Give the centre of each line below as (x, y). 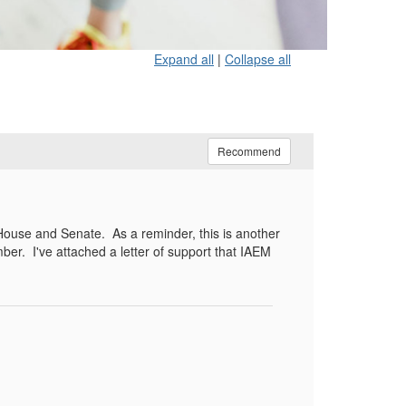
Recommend (249, 151)
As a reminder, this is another (196, 233)
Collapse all (258, 59)
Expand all (184, 59)
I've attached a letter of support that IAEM (152, 251)
